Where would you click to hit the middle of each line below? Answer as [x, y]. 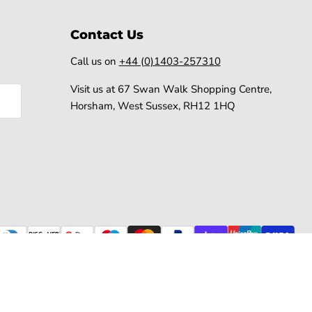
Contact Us [107, 34]
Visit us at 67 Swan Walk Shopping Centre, [171, 89]
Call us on [94, 61]
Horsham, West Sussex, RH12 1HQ [153, 106]
